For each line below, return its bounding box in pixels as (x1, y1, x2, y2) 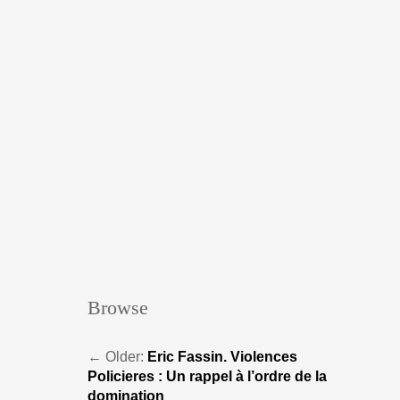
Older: (102, 349, 147, 364)
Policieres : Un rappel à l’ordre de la (87, 369, 327, 384)
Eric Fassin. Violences (147, 349, 297, 364)
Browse (87, 296, 148, 319)
